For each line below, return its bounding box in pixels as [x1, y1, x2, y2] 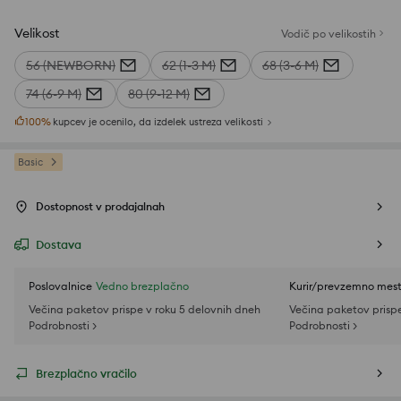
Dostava [36, 237, 81, 252]
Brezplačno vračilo [36, 366, 137, 381]
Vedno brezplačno [96, 279, 189, 294]
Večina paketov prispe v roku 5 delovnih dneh [29, 303, 260, 317]
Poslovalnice [29, 279, 92, 294]
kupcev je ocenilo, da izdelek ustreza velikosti [53, 115, 263, 129]
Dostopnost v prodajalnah [36, 200, 165, 214]
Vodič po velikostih [281, 26, 376, 40]
